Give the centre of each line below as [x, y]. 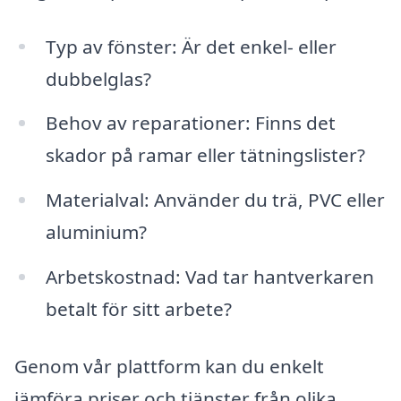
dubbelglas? [98, 78]
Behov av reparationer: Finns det [190, 123]
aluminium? [96, 232]
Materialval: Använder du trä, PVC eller [215, 200]
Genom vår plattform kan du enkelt [169, 366]
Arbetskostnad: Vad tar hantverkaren [209, 277]
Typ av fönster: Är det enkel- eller [191, 46]
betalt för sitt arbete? [138, 309]
